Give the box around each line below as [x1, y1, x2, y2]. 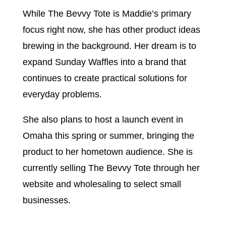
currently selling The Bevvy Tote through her [22, 163, 200, 173]
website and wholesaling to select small [22, 179, 181, 189]
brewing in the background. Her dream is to [22, 41, 196, 51]
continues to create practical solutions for [22, 73, 187, 83]
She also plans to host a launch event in [22, 115, 183, 125]
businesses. [22, 195, 71, 205]
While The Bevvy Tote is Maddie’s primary [22, 9, 191, 19]
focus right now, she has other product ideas [22, 25, 200, 35]
